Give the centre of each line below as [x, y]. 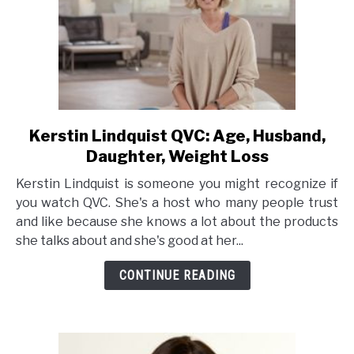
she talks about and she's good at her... [130, 241]
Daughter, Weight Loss [177, 156]
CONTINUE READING [177, 275]
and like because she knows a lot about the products [177, 222]
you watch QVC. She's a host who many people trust [177, 203]
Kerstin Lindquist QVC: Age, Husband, [177, 136]
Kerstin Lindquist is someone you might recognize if [177, 184]
